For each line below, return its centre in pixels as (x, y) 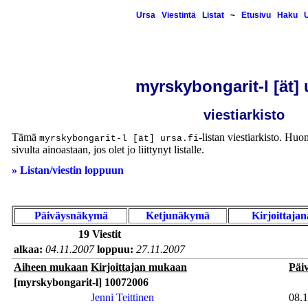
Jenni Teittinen (122, 297)
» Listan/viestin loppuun (68, 170)
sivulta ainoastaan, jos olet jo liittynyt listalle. (108, 149)
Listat (213, 15)
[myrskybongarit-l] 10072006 (81, 282)
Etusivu (256, 15)
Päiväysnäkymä (71, 215)
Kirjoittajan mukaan (139, 267)
